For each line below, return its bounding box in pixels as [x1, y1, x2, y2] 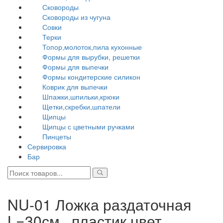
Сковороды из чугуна [42, 12, 111, 22]
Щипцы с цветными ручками [42, 121, 134, 131]
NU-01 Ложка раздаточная [7, 194, 191, 215]
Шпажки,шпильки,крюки [42, 92, 119, 102]
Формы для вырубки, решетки [42, 52, 140, 62]
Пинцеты [42, 131, 71, 141]
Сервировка [27, 141, 66, 151]
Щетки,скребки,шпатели [42, 102, 120, 111]
